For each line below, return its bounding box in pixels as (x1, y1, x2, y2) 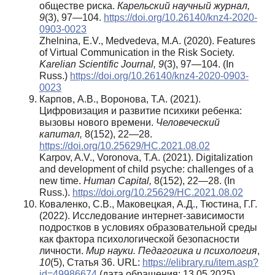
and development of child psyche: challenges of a (39, 163, 254, 174)
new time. (39, 175, 83, 186)
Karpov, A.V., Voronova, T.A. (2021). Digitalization (39, 152, 253, 163)
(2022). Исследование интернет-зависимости (39, 210, 244, 221)
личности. (39, 245, 86, 256)
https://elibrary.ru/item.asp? (142, 257, 258, 268)
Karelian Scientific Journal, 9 (39, 58, 164, 69)
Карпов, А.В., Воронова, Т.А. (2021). (39, 93, 201, 104)
